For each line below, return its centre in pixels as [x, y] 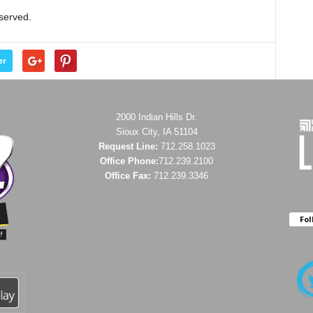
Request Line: [129, 146]
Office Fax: [129, 176]
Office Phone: [129, 161]
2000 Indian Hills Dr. [156, 117]
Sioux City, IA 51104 [156, 132]
